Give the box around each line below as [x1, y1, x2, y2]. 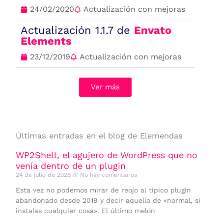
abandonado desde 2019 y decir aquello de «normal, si [16, 196, 201, 204]
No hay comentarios [78, 171, 137, 178]
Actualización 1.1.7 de [21, 24, 135, 37]
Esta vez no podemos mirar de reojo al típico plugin [16, 186, 192, 194]
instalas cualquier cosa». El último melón [16, 206, 156, 215]
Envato [134, 24, 172, 37]
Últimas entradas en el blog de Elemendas [16, 131, 183, 140]
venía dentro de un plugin [16, 160, 126, 171]
